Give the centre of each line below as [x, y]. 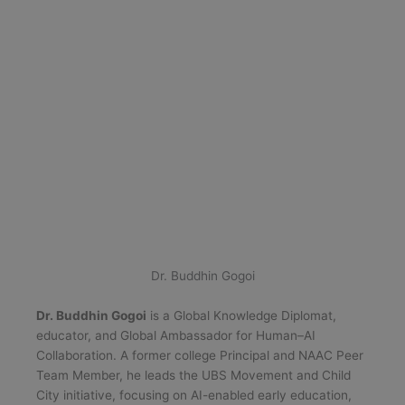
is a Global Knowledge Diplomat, [241, 316]
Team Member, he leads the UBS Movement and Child [193, 376]
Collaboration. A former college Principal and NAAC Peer [200, 356]
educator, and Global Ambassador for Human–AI [176, 336]
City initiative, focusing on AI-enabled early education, [194, 396]
